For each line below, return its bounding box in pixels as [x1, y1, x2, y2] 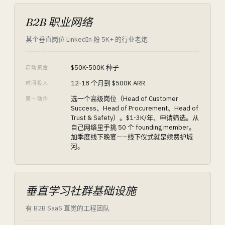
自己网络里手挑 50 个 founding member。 [71, 123, 195, 132]
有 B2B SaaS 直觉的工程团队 [26, 204, 109, 212]
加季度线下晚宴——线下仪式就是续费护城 [71, 133, 193, 141]
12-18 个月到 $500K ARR [71, 79, 145, 87]
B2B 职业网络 [26, 15, 92, 29]
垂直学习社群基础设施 [26, 184, 136, 198]
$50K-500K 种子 [71, 63, 119, 72]
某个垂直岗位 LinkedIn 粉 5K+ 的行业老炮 [26, 35, 148, 44]
